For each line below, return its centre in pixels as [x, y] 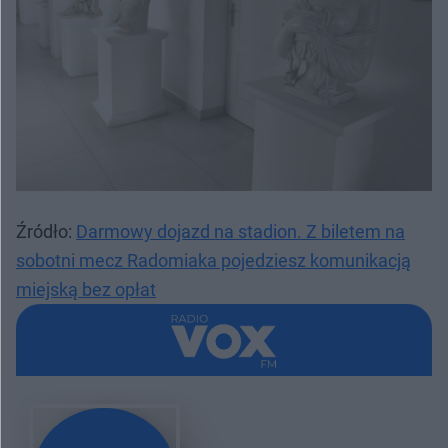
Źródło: [46, 232]
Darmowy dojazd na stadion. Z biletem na [240, 232]
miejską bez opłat [86, 290]
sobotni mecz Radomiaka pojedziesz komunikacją [213, 261]
